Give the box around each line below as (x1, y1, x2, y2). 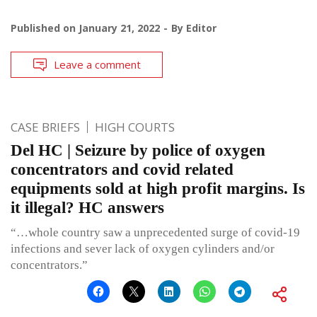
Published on (11, 21, 79, 35)
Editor (186, 21, 217, 35)
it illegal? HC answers (11, 198, 164, 217)
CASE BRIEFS (11, 118, 80, 135)
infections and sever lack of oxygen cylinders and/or (11, 241, 275, 255)
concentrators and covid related (11, 160, 234, 178)
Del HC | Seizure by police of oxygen (11, 141, 265, 159)
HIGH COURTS (95, 118, 175, 135)
